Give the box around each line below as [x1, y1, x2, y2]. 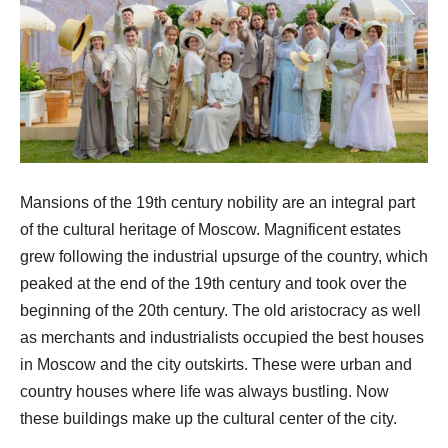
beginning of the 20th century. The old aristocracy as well [20, 302, 421, 320]
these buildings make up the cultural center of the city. [20, 410, 397, 428]
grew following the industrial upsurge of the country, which [20, 248, 428, 266]
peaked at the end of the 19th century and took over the [20, 275, 407, 293]
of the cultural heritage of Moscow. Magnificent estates [20, 221, 401, 239]
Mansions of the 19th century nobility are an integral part [20, 194, 415, 212]
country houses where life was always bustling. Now [20, 383, 389, 401]
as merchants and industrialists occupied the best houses [20, 329, 424, 347]
